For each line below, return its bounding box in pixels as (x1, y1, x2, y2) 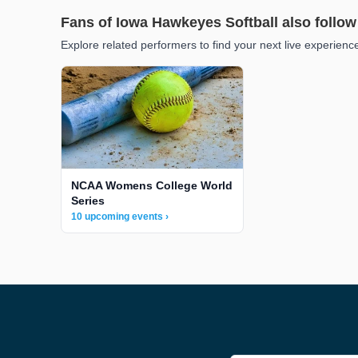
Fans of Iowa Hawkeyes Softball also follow (61, 14, 356, 30)
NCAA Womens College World (71, 178, 233, 192)
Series (71, 193, 105, 207)
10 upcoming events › (71, 210, 169, 222)
